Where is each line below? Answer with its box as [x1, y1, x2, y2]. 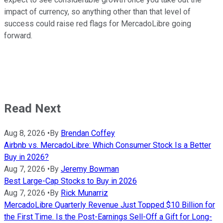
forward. [4, 30, 32, 40]
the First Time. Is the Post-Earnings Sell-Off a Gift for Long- [4, 212, 212, 222]
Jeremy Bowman [61, 164, 119, 174]
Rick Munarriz [61, 188, 108, 198]
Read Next [4, 101, 61, 115]
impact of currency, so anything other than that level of [4, 6, 191, 16]
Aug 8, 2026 [4, 128, 45, 138]
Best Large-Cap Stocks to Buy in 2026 [4, 176, 137, 186]
